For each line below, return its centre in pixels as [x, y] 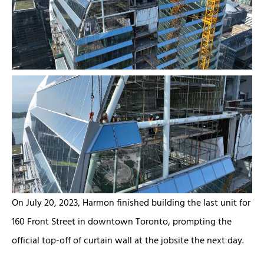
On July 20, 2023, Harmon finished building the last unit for [131, 203]
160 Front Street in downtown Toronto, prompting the [122, 222]
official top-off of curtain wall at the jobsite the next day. [128, 240]
